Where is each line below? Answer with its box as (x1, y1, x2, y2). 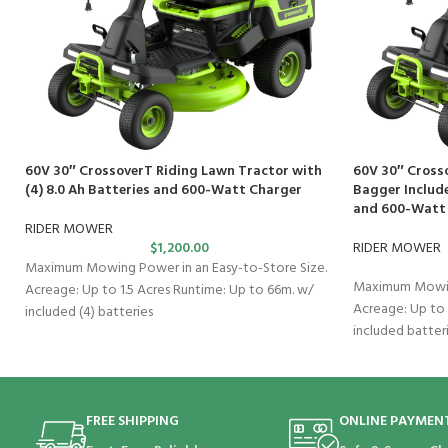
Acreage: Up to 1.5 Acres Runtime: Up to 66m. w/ (25, 279, 314, 303)
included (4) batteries (25, 301, 153, 325)
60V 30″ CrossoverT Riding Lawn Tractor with (25, 160, 322, 184)
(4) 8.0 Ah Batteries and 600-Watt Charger (25, 179, 302, 203)
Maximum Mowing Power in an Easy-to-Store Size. (25, 257, 327, 281)
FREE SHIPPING (86, 410, 180, 434)
